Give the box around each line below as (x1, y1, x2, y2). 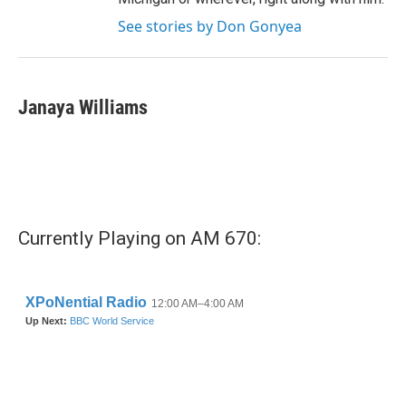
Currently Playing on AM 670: (18, 227, 261, 249)
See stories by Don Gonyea (118, 16, 302, 36)
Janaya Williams (18, 96, 148, 119)
